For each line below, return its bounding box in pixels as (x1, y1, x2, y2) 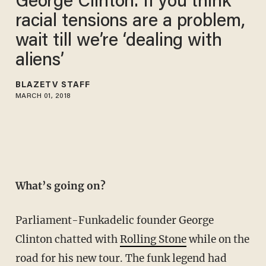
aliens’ (15, 52, 65, 70)
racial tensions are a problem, (15, 12, 245, 31)
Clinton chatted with (15, 233, 120, 246)
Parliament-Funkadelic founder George (15, 214, 214, 227)
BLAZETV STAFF (15, 81, 91, 90)
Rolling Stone (119, 233, 186, 246)
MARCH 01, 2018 (15, 92, 71, 100)
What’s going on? (15, 179, 106, 193)
